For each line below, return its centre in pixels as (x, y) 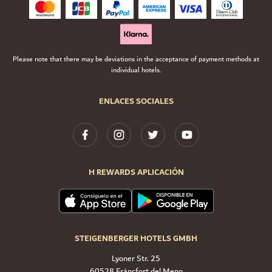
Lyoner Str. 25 (136, 259)
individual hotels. (136, 70)
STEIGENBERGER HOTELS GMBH (136, 239)
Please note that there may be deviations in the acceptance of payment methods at (136, 59)
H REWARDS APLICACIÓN (136, 172)
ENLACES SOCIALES (136, 101)
